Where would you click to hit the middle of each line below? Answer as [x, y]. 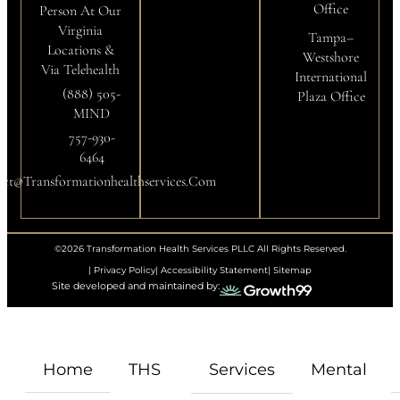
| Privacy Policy [122, 270]
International [331, 77]
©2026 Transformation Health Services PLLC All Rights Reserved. [200, 249]
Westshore [331, 57]
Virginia [80, 30]
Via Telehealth [80, 70]
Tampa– [331, 37]
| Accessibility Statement [212, 270]
